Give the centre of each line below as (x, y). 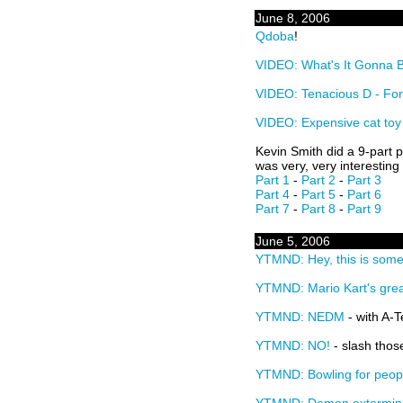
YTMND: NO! (293, 345)
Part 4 (273, 194)
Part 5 (318, 194)
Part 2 (318, 180)
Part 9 (364, 209)
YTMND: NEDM (300, 317)
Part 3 (364, 180)
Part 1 (273, 180)
